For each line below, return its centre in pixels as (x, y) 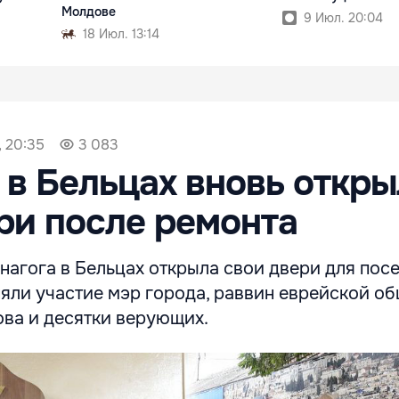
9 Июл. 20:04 (343, 18)
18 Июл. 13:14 (122, 34)
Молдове (89, 12)
